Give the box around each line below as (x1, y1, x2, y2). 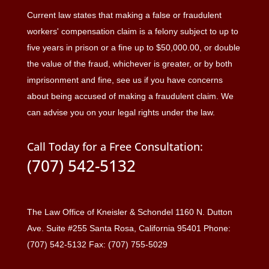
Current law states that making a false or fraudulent (26, 10, 222, 20)
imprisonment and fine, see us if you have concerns (26, 75, 223, 85)
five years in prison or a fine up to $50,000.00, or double (26, 43, 240, 52)
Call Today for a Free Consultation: (26, 139, 203, 154)
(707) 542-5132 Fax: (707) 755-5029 (26, 240, 168, 250)
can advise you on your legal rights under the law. (26, 107, 215, 117)
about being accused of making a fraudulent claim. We (26, 91, 234, 101)
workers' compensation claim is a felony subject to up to (26, 26, 238, 36)
